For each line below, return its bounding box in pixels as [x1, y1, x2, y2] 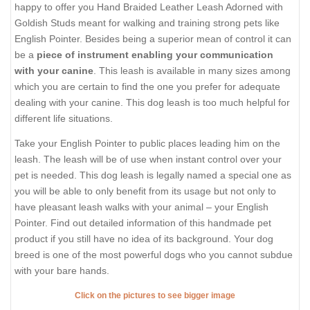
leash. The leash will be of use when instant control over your [15, 154, 282, 165]
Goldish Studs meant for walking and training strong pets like [15, 17, 280, 28]
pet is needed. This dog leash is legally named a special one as [15, 170, 291, 181]
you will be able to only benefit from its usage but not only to [15, 185, 276, 197]
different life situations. [15, 112, 113, 124]
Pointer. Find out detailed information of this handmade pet [15, 217, 271, 229]
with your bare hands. [15, 265, 109, 277]
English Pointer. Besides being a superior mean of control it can [15, 33, 291, 44]
